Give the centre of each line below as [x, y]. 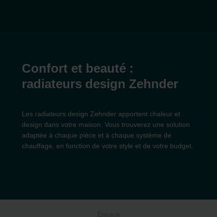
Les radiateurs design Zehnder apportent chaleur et [101, 114]
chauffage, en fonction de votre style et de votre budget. [108, 146]
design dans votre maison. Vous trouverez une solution [106, 124]
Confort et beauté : [78, 68]
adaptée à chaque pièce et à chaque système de [97, 135]
